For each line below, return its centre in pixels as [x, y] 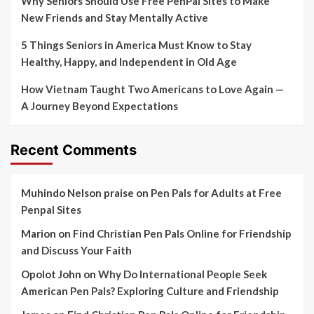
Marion [39, 234]
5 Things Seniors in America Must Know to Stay [136, 45]
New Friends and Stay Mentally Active [115, 18]
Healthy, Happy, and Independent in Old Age [129, 62]
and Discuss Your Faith [76, 251]
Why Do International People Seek [183, 274]
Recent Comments [74, 150]
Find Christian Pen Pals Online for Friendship [182, 234]
